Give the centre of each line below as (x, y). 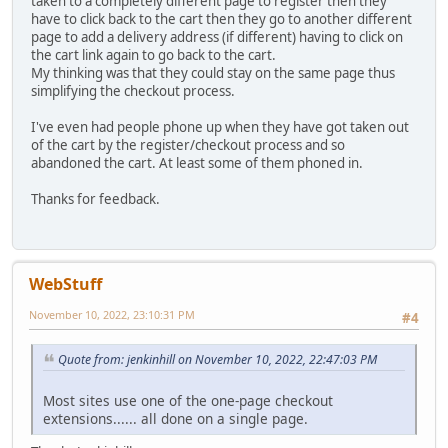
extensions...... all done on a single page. (175, 418)
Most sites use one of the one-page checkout (188, 400)
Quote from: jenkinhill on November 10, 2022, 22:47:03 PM (217, 359)
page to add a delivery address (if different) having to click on (217, 37)
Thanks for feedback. (95, 199)
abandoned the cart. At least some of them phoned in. (197, 163)
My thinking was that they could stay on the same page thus (213, 73)
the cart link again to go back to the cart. (153, 55)
